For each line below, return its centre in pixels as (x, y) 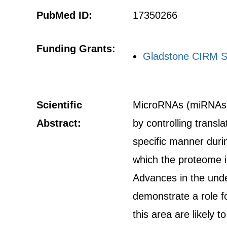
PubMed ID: (64, 15)
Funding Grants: (76, 49)
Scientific (59, 105)
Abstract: (59, 123)
